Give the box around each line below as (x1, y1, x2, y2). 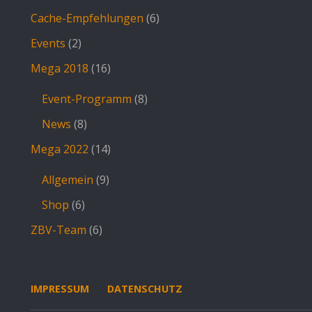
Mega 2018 (31, 61, 88, 76)
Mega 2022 (31, 141, 88, 157)
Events (31, 36, 65, 51)
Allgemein (42, 172, 93, 187)
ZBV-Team (31, 222, 86, 237)
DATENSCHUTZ (107, 282, 182, 295)
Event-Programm (42, 91, 132, 107)
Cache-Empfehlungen (31, 10, 143, 26)
